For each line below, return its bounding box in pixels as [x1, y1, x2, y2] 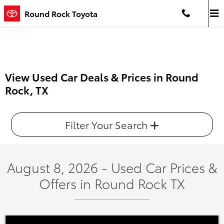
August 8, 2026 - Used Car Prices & [7, 158, 217, 176]
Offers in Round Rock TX [39, 174, 185, 192]
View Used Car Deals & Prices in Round [5, 69, 198, 84]
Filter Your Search [65, 117, 150, 131]
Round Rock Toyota [24, 7, 97, 19]
